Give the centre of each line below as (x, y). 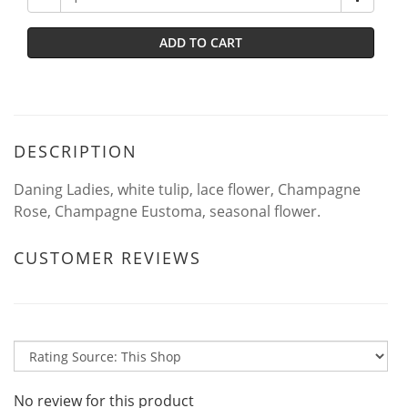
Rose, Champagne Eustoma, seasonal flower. (167, 211)
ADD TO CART (201, 42)
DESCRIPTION (76, 151)
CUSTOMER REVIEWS (107, 258)
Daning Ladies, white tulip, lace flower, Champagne (187, 189)
